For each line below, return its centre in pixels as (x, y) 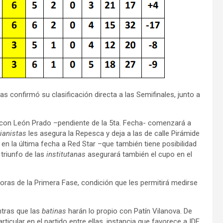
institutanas (66, 154)
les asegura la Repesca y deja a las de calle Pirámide (113, 133)
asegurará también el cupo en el (139, 154)
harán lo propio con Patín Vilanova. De (129, 211)
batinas (54, 211)
